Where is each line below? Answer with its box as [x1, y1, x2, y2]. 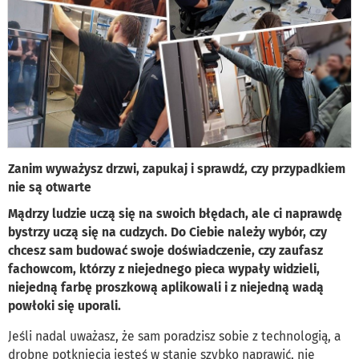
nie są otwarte [8, 179, 91, 196]
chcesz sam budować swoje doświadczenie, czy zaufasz [8, 243, 323, 259]
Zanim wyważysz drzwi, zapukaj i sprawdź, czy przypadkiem [8, 161, 345, 177]
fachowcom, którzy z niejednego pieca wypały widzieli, [8, 261, 320, 277]
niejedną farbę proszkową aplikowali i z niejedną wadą [8, 280, 324, 296]
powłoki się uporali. [8, 298, 124, 314]
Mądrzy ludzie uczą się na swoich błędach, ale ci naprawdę [8, 206, 342, 222]
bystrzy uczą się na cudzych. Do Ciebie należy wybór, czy [8, 224, 327, 240]
